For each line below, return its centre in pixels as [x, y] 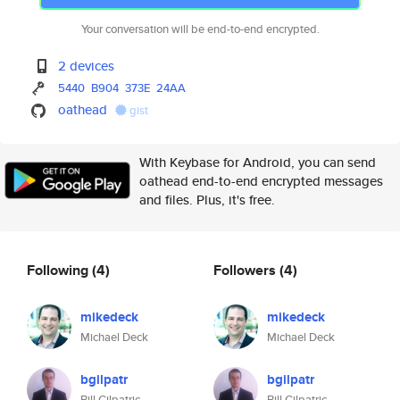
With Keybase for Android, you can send [258, 162]
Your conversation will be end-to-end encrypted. [200, 29]
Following [59, 270]
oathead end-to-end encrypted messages [261, 181]
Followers [246, 270]
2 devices [87, 66]
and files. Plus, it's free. [207, 200]
